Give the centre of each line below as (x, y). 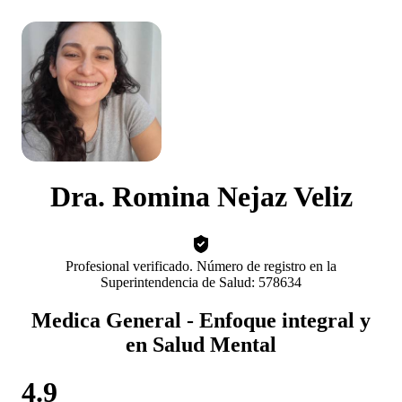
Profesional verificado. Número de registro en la (201, 266)
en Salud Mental (201, 344)
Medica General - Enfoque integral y (201, 320)
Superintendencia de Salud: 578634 (201, 282)
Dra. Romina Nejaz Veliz (201, 197)
